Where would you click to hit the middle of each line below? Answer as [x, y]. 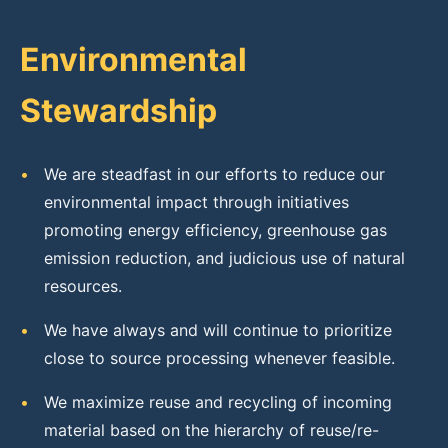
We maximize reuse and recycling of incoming [218, 402]
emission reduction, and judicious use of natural [224, 258]
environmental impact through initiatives [196, 202]
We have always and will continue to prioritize [218, 330]
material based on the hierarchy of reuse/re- [211, 430]
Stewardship [118, 110]
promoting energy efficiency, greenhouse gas [215, 230]
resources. [83, 286]
